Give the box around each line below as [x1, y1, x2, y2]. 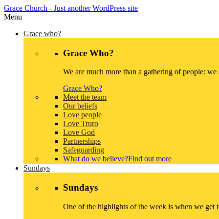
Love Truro [63, 119, 98, 128]
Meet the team [63, 93, 107, 102]
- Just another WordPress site [47, 4, 138, 12]
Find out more [128, 154, 172, 163]
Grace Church [4, 4, 47, 12]
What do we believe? [63, 154, 128, 163]
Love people [63, 110, 102, 119]
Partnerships [63, 137, 101, 146]
